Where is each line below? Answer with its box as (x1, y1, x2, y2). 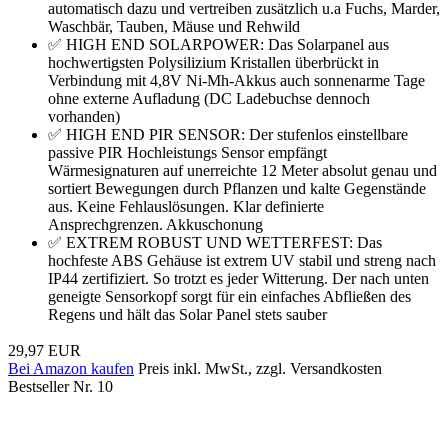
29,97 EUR (8, 341, 81, 359)
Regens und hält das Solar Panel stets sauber (48, 305, 327, 323)
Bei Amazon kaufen (8, 359, 134, 377)
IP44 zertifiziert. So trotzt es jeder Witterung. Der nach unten (48, 269, 429, 287)
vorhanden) (48, 107, 120, 125)
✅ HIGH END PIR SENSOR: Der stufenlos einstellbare (48, 125, 408, 143)
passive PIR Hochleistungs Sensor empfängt (48, 143, 327, 161)
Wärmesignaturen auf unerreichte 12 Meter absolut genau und (48, 161, 437, 179)
